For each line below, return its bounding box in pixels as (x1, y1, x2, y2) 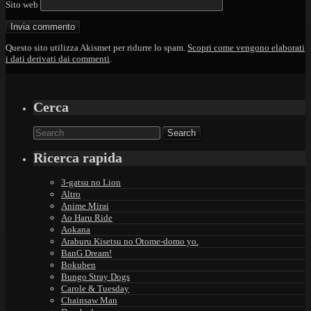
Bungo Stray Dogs (61, 271, 130, 283)
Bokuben (61, 260, 96, 271)
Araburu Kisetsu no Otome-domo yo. (61, 236, 199, 247)
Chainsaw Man (61, 295, 117, 306)
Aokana (61, 224, 90, 235)
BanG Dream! (61, 248, 112, 259)
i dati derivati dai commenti (6, 53, 110, 65)
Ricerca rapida (33, 150, 122, 165)
